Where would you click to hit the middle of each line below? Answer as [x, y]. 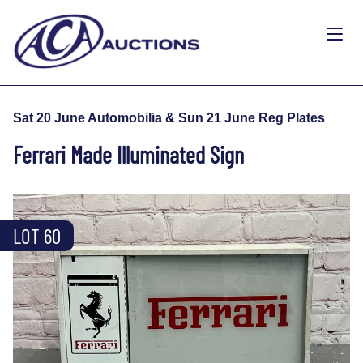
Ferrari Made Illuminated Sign [128, 154]
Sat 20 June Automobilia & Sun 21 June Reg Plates [169, 117]
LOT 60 [37, 235]
